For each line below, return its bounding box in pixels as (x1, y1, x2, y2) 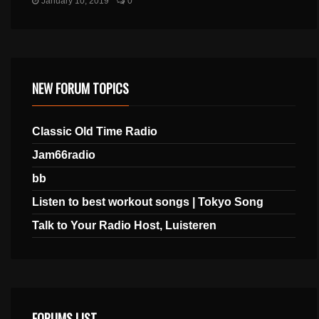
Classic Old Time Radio (32, 125, 158, 137)
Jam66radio (32, 148, 96, 161)
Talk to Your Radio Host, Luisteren (32, 219, 217, 231)
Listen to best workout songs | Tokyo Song (32, 195, 264, 208)
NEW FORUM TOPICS (32, 78, 130, 98)
